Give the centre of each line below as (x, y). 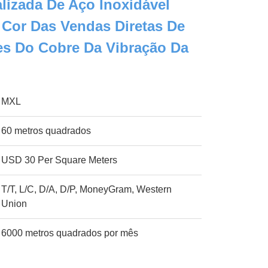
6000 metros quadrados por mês (70, 233)
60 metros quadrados (46, 131)
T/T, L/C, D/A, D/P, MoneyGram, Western (87, 189)
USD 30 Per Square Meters (60, 160)
